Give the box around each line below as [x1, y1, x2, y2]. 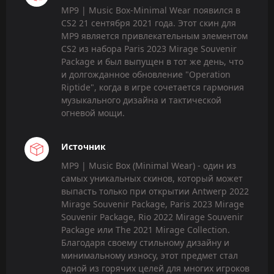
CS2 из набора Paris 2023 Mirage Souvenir [61, 43, 237, 55]
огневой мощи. [61, 107, 125, 119]
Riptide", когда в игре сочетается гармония [61, 81, 244, 94]
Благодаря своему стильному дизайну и [61, 236, 229, 248]
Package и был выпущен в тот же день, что [61, 56, 243, 68]
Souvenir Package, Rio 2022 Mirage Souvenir [61, 210, 243, 223]
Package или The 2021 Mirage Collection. [61, 223, 230, 235]
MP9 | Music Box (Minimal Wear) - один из [61, 159, 236, 171]
